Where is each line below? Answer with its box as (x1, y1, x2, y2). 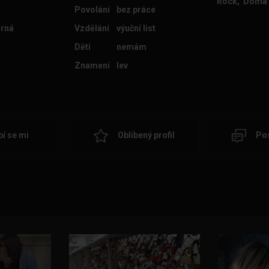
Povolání (74, 5, 110, 14)
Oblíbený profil (118, 130, 175, 140)
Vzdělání (74, 23, 110, 33)
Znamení (74, 61, 110, 70)
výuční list (116, 23, 156, 33)
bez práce (116, 5, 156, 14)
